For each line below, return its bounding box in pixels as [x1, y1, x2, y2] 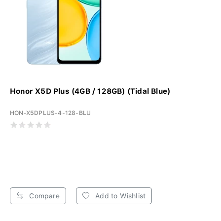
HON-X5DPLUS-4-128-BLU [10, 109, 91, 116]
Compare [27, 191, 60, 200]
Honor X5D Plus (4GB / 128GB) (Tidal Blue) [10, 86, 171, 96]
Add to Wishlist [93, 191, 146, 200]
